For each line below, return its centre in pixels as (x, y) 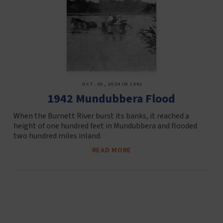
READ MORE (112, 150)
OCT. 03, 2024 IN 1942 (112, 84)
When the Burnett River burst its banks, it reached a (101, 116)
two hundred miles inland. (57, 136)
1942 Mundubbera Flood (111, 99)
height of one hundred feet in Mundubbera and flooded (105, 126)
